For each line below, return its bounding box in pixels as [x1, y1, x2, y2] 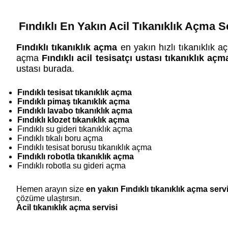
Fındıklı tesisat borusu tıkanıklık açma [17, 143, 152, 152]
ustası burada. [16, 63, 74, 74]
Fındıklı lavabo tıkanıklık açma [17, 106, 132, 116]
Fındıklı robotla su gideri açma [17, 161, 126, 170]
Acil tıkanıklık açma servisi [16, 203, 118, 212]
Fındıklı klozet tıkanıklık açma [17, 116, 129, 125]
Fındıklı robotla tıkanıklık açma [17, 152, 134, 161]
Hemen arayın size [16, 185, 86, 194]
